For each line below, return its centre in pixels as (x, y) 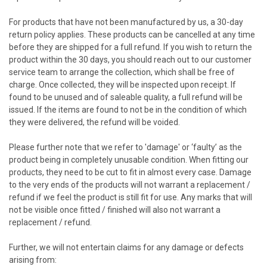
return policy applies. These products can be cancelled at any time (132, 34)
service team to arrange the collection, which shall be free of (122, 72)
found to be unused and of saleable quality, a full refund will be (126, 97)
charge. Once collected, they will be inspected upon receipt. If (122, 84)
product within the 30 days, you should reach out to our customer (130, 59)
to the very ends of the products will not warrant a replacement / (130, 184)
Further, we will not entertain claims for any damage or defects (126, 247)
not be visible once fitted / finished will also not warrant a (115, 209)
